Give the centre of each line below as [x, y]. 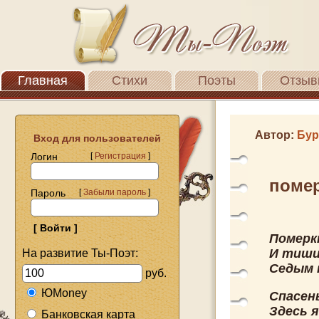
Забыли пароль [115, 192]
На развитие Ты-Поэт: [80, 253]
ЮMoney [64, 293]
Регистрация [120, 156]
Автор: [276, 135]
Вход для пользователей [91, 138]
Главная [43, 80]
